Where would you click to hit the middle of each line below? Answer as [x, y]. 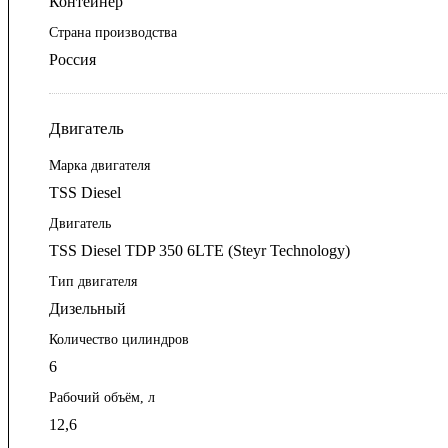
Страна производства [113, 33]
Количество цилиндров [119, 340]
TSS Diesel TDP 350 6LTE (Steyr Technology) [199, 251]
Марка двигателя [99, 166]
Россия [72, 60]
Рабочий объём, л [102, 398]
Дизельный [87, 309]
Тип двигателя [93, 282]
